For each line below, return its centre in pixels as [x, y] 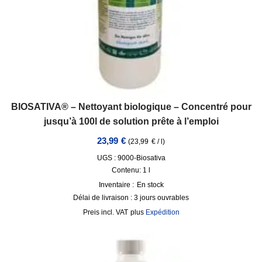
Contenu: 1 [130, 170]
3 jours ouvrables [161, 198]
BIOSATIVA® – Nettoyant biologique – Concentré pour [131, 106]
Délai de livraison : [104, 198]
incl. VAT [114, 212]
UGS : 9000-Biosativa [131, 158]
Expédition [162, 212]
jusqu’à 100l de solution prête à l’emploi [131, 121]
